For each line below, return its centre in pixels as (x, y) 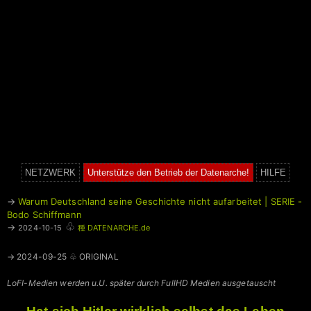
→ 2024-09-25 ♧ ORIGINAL (63, 257)
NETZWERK (51, 173)
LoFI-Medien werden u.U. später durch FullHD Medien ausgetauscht (142, 283)
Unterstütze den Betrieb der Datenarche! (168, 173)
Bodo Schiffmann (44, 215)
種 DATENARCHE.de (114, 228)
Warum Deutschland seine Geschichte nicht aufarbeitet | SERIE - (160, 202)
